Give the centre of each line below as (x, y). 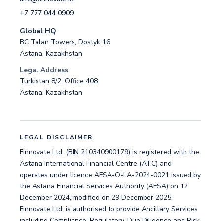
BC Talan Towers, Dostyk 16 (65, 42)
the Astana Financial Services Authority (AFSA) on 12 (104, 186)
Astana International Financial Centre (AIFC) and (96, 164)
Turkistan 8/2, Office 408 (59, 81)
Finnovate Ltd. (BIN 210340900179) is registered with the (110, 152)
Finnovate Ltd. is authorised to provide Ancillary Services (109, 209)
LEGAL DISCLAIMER (56, 137)
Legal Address (44, 70)
